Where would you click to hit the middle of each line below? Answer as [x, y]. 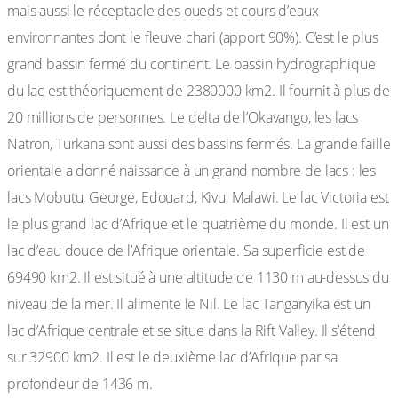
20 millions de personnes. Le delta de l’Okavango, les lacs [183, 117]
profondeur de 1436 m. [80, 384]
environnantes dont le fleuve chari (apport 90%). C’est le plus [193, 37]
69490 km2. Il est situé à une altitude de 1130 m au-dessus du [198, 277]
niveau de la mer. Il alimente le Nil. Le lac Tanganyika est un [189, 304]
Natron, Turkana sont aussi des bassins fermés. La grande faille [199, 144]
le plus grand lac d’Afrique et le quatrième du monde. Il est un [198, 224]
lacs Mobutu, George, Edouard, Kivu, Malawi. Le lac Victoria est [198, 197]
